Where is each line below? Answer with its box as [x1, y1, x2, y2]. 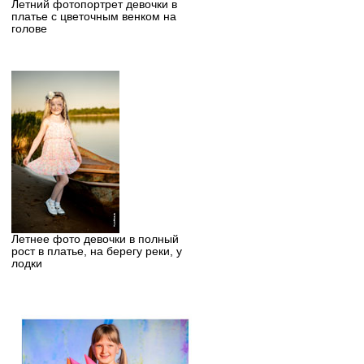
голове [11, 22, 47, 35]
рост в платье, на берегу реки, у [11, 245, 182, 258]
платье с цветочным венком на [11, 10, 176, 23]
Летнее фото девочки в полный [11, 232, 179, 245]
